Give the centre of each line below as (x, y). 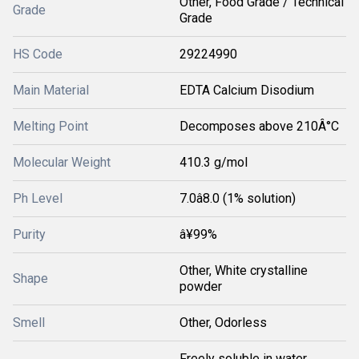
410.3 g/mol (214, 162)
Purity (29, 234)
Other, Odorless (223, 323)
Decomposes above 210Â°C (259, 126)
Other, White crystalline (244, 270)
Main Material (51, 90)
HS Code (38, 54)
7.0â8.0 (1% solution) (238, 198)
